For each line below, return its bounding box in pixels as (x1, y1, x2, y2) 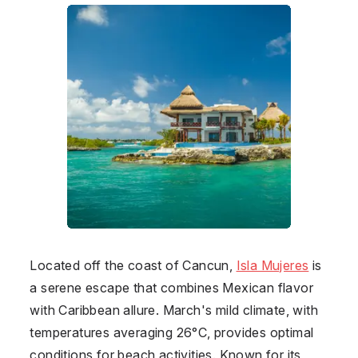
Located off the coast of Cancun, (30, 257, 237, 273)
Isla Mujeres (236, 257, 309, 273)
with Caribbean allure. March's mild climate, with (30, 301, 318, 318)
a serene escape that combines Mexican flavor (30, 279, 313, 296)
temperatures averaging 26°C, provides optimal (30, 324, 314, 340)
